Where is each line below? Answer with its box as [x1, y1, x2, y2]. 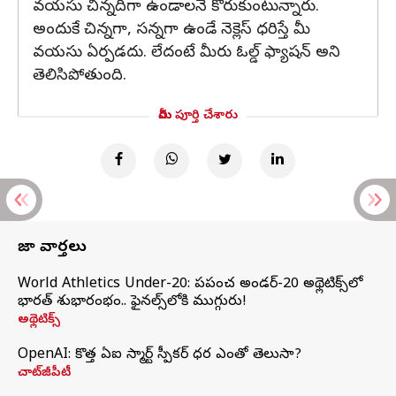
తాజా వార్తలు [18, 237, 87, 259]
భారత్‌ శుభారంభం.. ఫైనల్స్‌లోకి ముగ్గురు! [18, 293, 247, 312]
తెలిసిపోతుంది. [33, 65, 126, 88]
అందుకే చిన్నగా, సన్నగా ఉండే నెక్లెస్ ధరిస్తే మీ [33, 19, 310, 42]
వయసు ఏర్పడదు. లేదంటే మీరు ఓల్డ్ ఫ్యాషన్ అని [33, 42, 340, 65]
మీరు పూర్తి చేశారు [158, 108, 238, 125]
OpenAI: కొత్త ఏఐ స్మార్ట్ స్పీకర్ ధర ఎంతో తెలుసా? [18, 346, 301, 365]
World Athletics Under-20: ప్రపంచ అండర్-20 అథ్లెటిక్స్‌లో [18, 275, 362, 294]
